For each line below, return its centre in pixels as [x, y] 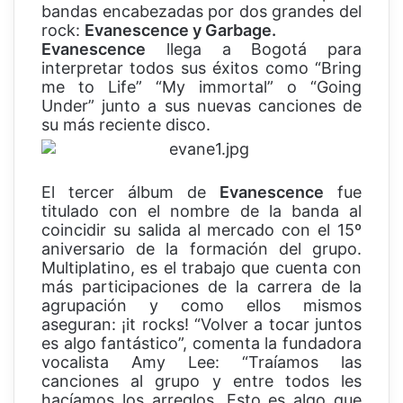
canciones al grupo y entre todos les [201, 381]
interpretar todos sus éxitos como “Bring [201, 68]
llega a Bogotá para [254, 49]
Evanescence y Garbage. [180, 31]
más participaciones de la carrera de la [201, 287]
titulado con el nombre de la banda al [201, 211]
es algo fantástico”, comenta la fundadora [201, 344]
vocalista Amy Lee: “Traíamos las [201, 363]
